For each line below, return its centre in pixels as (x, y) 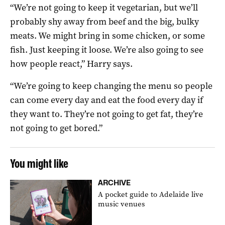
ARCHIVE (115, 182)
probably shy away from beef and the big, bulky (104, 21)
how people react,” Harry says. (71, 64)
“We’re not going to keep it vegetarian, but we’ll (104, 7)
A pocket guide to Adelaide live (151, 194)
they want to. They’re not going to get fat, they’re (106, 114)
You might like (39, 163)
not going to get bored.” (56, 128)
